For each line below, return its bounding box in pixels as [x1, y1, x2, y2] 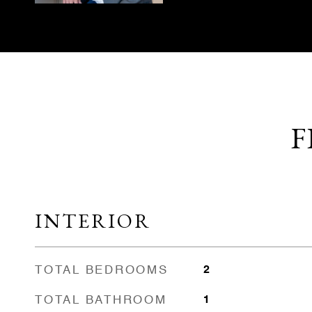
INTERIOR [35, 208, 151, 234]
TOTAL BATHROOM [35, 295, 167, 306]
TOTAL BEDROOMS [35, 265, 169, 276]
